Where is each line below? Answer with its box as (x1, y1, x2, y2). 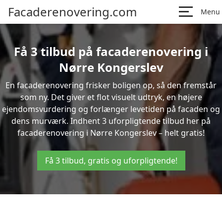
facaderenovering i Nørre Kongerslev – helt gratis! (17, 127, 205, 138)
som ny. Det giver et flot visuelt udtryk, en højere (20, 92, 202, 103)
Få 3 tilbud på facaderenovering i (14, 43, 208, 59)
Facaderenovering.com (8, 3, 137, 20)
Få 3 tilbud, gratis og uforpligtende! (45, 155, 177, 166)
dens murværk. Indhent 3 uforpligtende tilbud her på (11, 115, 211, 126)
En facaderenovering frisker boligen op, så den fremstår (5, 80, 217, 91)
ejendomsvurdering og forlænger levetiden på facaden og (2, 104, 220, 114)
